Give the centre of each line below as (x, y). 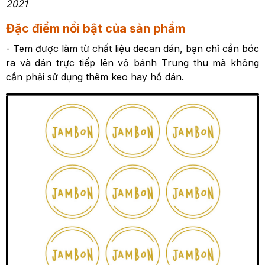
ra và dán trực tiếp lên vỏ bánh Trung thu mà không (132, 63)
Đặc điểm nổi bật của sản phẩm (96, 28)
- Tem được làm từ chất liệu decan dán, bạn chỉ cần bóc (132, 49)
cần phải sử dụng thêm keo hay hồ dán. (95, 77)
